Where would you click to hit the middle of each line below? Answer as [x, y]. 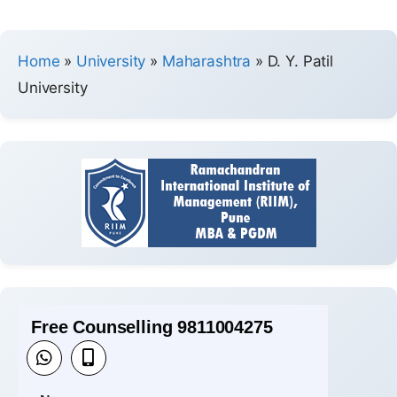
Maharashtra [206, 61]
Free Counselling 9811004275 [152, 327]
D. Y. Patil [300, 61]
